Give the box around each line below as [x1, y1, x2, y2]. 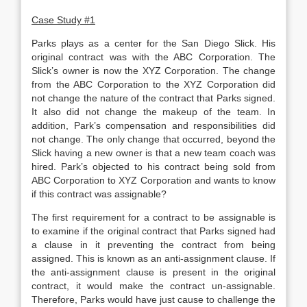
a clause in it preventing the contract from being [32, 239, 275, 250]
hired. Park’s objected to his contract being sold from [32, 161, 275, 172]
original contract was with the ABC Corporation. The [32, 51, 275, 62]
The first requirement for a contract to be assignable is [32, 212, 275, 223]
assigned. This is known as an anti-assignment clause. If [32, 253, 275, 264]
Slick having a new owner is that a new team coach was [32, 147, 275, 158]
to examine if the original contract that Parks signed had [32, 225, 275, 236]
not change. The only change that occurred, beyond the [32, 134, 275, 145]
